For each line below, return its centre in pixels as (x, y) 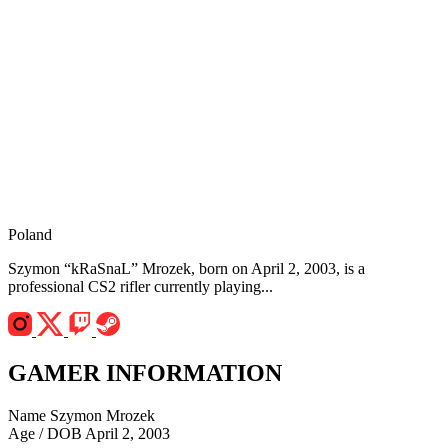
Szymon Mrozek (102, 416)
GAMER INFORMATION (145, 373)
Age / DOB (45, 434)
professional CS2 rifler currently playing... (140, 287)
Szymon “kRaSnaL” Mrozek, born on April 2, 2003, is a (186, 269)
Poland (30, 235)
